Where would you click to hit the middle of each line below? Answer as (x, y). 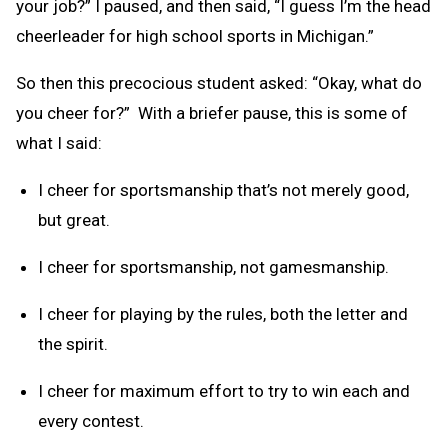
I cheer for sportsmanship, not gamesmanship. (213, 266)
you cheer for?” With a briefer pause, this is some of (212, 112)
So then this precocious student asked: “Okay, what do (219, 82)
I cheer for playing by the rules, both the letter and (223, 313)
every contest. (91, 420)
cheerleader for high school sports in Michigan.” (195, 35)
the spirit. (73, 343)
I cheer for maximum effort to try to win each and (224, 390)
